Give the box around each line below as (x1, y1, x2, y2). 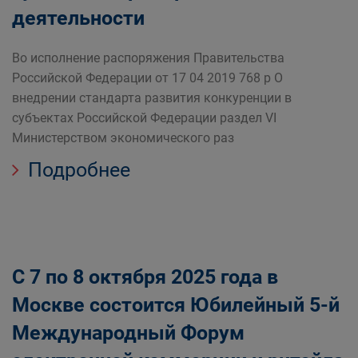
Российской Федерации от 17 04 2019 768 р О (12, 70, 283, 86)
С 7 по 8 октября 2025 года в (12, 265, 278, 288)
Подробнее (23, 158, 130, 181)
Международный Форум (12, 321, 245, 344)
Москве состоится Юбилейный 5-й (12, 293, 340, 316)
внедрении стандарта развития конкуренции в (12, 90, 292, 105)
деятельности (12, 6, 145, 30)
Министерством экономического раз (12, 130, 234, 145)
